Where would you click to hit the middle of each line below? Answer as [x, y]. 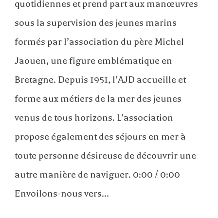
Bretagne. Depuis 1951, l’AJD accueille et [100, 79]
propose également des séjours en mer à [100, 136]
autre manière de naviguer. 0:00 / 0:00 [97, 174]
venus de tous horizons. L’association [94, 117]
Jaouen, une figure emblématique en [93, 60]
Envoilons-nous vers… [62, 193]
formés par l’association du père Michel [99, 41]
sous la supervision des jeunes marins [96, 22]
